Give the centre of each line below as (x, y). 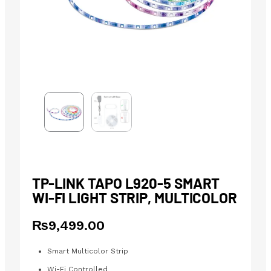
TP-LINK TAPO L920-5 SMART (126, 183)
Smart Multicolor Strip (87, 251)
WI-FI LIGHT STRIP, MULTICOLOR (134, 198)
